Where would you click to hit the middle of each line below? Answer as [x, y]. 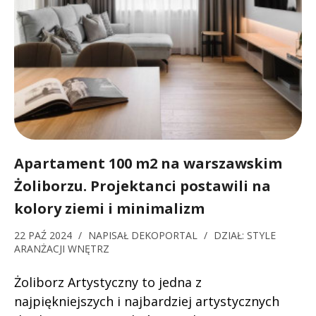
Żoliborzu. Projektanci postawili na [142, 186]
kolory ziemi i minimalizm [109, 208]
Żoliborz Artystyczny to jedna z [108, 282]
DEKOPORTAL [164, 235]
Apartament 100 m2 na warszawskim [148, 163]
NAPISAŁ [110, 235]
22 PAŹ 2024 [44, 235]
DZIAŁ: [230, 235]
